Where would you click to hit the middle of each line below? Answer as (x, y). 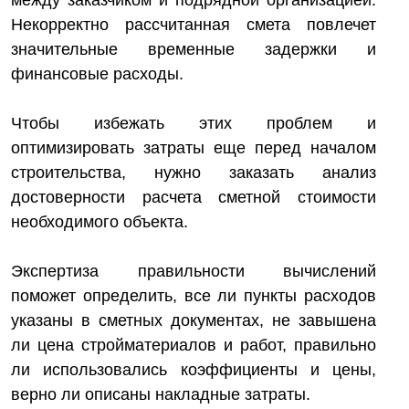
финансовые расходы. (97, 74)
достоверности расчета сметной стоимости (194, 197)
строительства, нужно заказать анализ (194, 173)
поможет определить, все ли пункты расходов (194, 296)
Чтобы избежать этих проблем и (194, 123)
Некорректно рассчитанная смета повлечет (194, 25)
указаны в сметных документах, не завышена (194, 320)
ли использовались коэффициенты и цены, (194, 370)
